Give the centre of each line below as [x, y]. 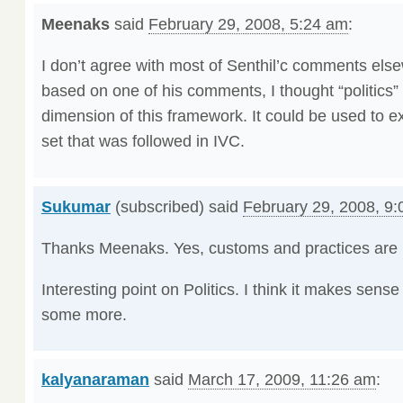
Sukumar [76, 206]
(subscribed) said [176, 206]
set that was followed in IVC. [143, 141]
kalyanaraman [95, 380]
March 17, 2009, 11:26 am [282, 380]
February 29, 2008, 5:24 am [248, 25]
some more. [84, 314]
